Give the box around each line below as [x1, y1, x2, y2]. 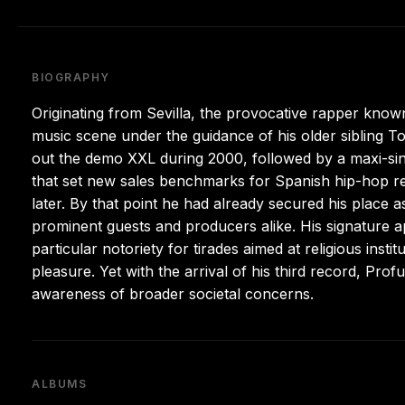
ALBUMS [32, 376, 88, 391]
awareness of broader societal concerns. [32, 284, 314, 303]
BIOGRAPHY [32, 70, 111, 84]
